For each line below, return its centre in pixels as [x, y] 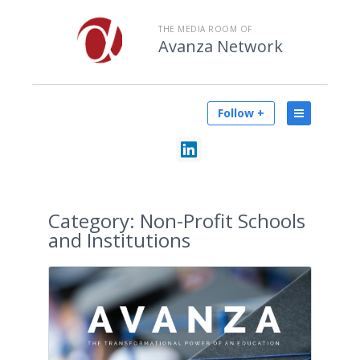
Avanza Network [221, 46]
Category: [92, 221]
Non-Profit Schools [220, 221]
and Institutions [119, 240]
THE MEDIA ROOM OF [205, 29]
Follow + [241, 113]
